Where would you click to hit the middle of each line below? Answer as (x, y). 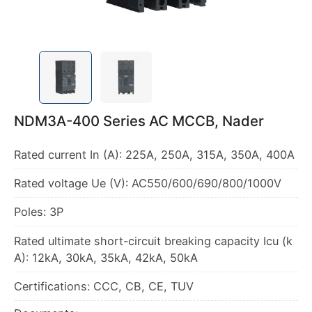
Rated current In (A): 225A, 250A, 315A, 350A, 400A (155, 154)
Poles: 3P (39, 212)
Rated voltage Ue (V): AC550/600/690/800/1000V (148, 183)
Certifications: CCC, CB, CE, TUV (104, 286)
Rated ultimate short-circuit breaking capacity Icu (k (154, 241)
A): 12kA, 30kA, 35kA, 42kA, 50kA (106, 257)
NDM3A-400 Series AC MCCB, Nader (139, 121)
